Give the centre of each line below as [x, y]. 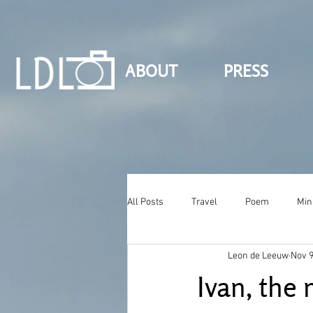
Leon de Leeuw [258, 256]
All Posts [145, 202]
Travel [204, 202]
